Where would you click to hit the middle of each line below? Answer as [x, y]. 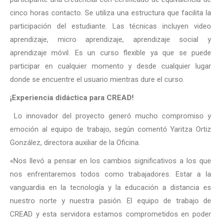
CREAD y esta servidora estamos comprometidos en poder [110, 214]
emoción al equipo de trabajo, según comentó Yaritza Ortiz [110, 129]
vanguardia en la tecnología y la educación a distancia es [110, 187]
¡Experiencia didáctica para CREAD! [72, 98]
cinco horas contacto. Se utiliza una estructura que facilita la [110, 13]
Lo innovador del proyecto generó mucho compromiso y [112, 116]
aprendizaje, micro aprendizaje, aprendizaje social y [110, 39]
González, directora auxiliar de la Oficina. [75, 143]
